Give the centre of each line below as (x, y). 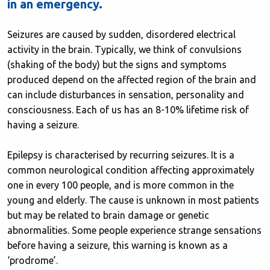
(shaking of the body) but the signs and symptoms (117, 65)
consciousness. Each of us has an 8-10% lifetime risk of (128, 110)
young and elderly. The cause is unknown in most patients (133, 200)
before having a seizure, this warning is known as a (118, 246)
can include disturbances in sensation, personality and (126, 95)
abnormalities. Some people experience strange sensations (134, 231)
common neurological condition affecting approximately (131, 170)
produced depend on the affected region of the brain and (132, 80)
